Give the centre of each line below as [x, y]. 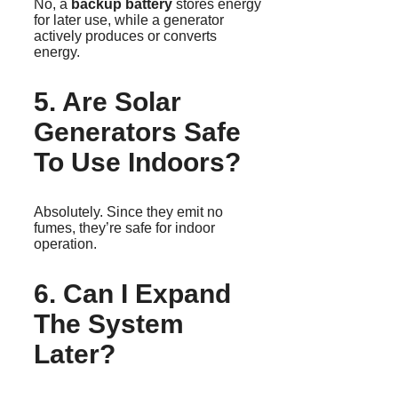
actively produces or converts [125, 36]
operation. [65, 244]
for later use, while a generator [129, 20]
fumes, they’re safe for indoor [124, 228]
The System [109, 324]
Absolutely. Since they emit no [128, 212]
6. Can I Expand [132, 294]
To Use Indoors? [137, 163]
